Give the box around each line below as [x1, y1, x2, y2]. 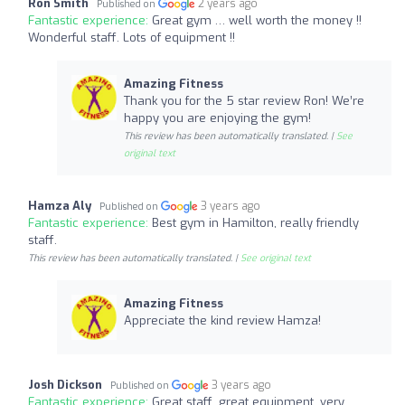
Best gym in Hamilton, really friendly [152, 214, 359, 231]
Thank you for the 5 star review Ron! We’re [123, 92, 364, 108]
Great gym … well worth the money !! [152, 12, 362, 28]
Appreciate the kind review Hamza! [123, 312, 321, 328]
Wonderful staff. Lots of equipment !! [28, 29, 235, 45]
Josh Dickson [28, 376, 102, 392]
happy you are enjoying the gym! [123, 109, 311, 126]
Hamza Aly [28, 197, 91, 213]
